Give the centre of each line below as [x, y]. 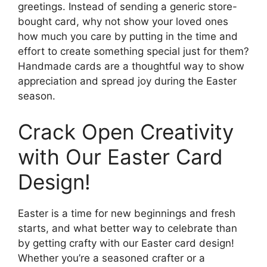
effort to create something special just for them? [133, 52]
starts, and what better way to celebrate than [128, 228]
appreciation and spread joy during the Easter [127, 81]
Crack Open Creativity [126, 131]
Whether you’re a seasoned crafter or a [111, 258]
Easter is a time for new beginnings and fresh [127, 213]
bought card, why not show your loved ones [123, 22]
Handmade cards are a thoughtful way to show [131, 66]
